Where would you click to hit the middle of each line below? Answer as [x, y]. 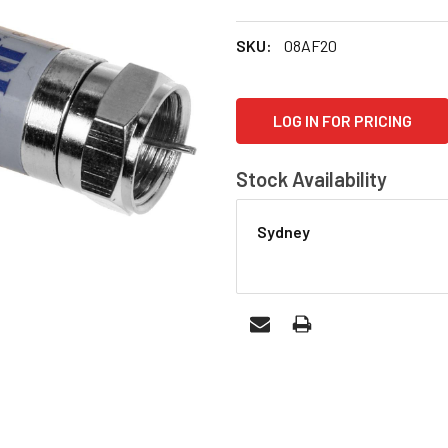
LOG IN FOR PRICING [342, 120]
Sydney [283, 231]
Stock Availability [311, 178]
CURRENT [270, 109]
